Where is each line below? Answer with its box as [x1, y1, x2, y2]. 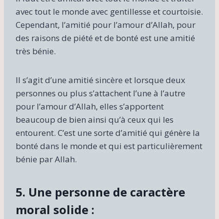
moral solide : [16, 201, 94, 218]
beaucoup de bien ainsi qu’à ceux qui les [16, 113, 174, 125]
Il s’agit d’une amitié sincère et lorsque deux [16, 74, 185, 86]
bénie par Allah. [16, 153, 77, 165]
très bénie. [16, 45, 56, 57]
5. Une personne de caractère [16, 183, 185, 200]
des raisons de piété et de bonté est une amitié [16, 32, 195, 44]
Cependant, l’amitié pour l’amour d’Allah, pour [16, 19, 196, 30]
